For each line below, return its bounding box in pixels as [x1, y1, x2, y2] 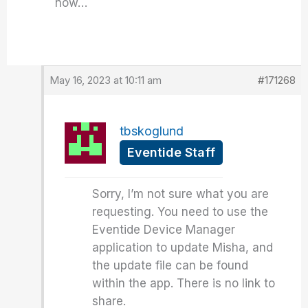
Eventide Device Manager [92, 223, 236, 236]
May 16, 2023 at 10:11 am [49, 74, 162, 87]
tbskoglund [120, 124, 184, 138]
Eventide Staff [127, 145, 216, 159]
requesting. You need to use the [92, 205, 269, 219]
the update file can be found [92, 258, 249, 272]
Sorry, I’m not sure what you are [92, 187, 269, 201]
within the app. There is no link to [92, 276, 276, 290]
